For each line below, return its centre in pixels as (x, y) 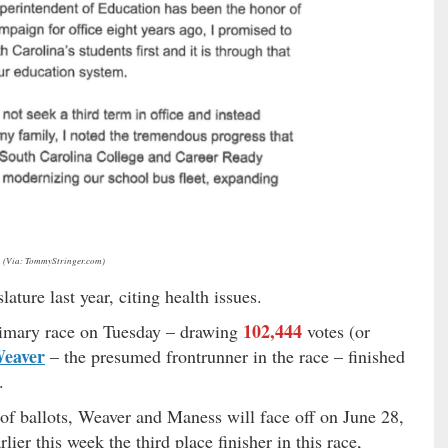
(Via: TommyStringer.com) (53, 259)
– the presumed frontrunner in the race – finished (225, 355)
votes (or (336, 330)
